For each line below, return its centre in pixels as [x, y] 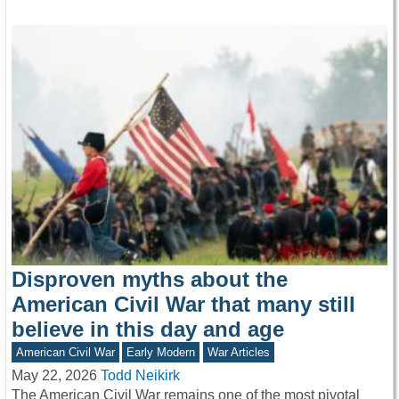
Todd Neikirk [140, 376]
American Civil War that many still [183, 305]
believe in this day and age [148, 330]
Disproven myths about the [150, 280]
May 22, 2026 [54, 376]
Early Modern [161, 353]
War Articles [238, 353]
